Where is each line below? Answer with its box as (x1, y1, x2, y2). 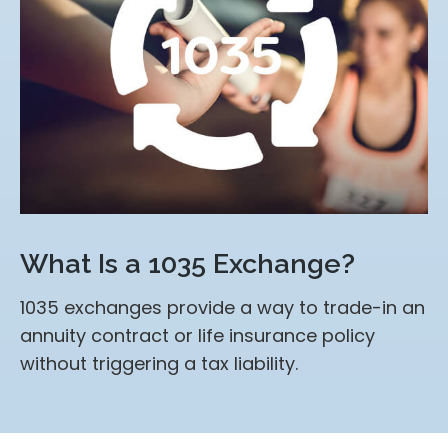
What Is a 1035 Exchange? (20, 247, 355, 279)
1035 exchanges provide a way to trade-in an (20, 294, 425, 320)
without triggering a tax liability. (20, 350, 298, 376)
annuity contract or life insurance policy (20, 322, 375, 348)
